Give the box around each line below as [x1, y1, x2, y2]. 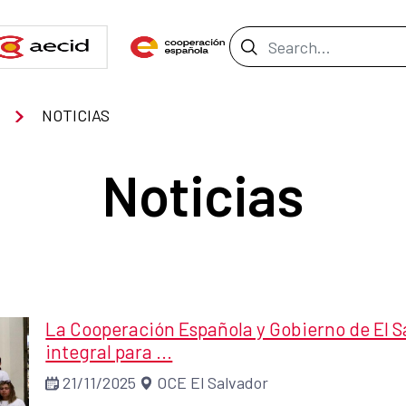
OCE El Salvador [157, 372, 269, 393]
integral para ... [45, 340, 173, 363]
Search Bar [228, 29, 345, 59]
